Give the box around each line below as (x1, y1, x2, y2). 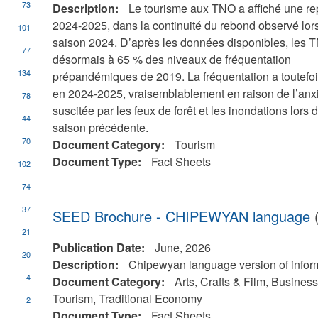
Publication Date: (52, 239, 148, 256)
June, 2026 (154, 239, 211, 256)
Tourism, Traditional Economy (52, 290, 202, 307)
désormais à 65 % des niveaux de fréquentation (52, 51, 291, 67)
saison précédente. (52, 119, 148, 136)
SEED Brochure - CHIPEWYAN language (52, 206, 310, 226)
